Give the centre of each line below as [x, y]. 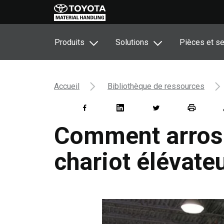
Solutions [132, 42]
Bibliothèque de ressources [156, 86]
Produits [69, 42]
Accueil [67, 86]
